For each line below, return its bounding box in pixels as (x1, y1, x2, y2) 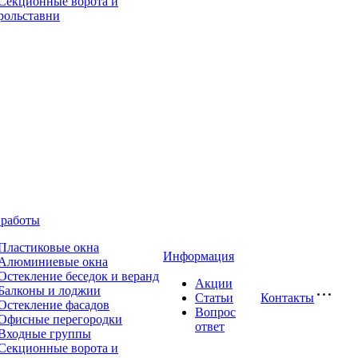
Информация (163, 249, 234, 263)
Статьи (195, 291, 233, 304)
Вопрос (195, 305, 236, 319)
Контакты (261, 291, 314, 304)
